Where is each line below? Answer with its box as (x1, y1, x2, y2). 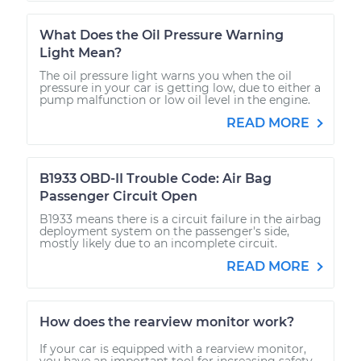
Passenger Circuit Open (39, 188, 197, 204)
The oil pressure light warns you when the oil (39, 68, 292, 83)
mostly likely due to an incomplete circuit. (39, 235, 277, 251)
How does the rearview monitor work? (39, 313, 294, 330)
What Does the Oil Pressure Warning (39, 27, 284, 43)
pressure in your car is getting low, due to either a (39, 80, 321, 95)
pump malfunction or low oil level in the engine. (39, 92, 310, 107)
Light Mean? (39, 44, 122, 60)
